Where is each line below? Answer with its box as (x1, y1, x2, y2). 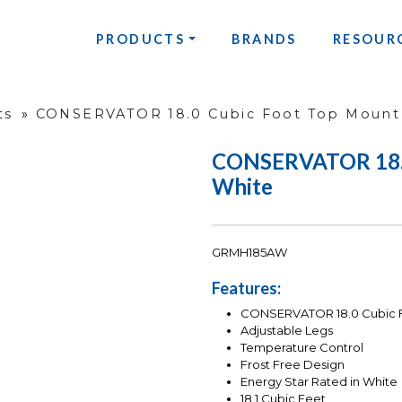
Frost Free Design (240, 357, 345, 372)
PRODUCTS (95, 31, 186, 47)
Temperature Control (240, 340, 363, 355)
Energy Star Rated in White (240, 374, 398, 389)
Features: (212, 278, 281, 299)
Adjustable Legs (240, 323, 333, 338)
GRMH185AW (212, 245, 287, 260)
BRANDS (232, 31, 297, 47)
